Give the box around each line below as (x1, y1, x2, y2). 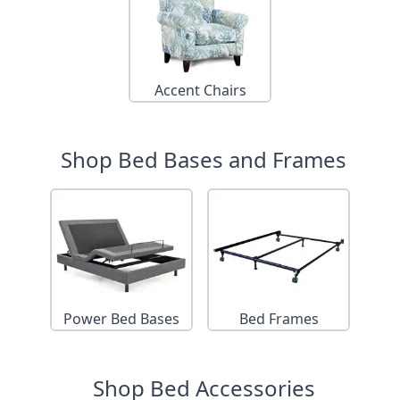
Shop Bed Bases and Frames (61, 145, 346, 175)
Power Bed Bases (63, 309, 179, 329)
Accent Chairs (154, 80, 246, 101)
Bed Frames (238, 309, 319, 329)
